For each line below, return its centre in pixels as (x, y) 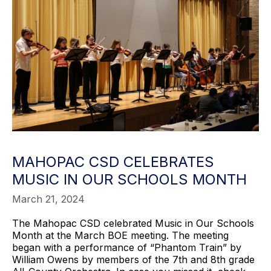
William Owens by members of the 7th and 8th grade (133, 260)
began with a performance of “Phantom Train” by (127, 248)
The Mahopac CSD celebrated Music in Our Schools (133, 224)
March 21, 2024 (48, 199)
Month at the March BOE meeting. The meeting (120, 236)
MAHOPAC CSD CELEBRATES (113, 162)
